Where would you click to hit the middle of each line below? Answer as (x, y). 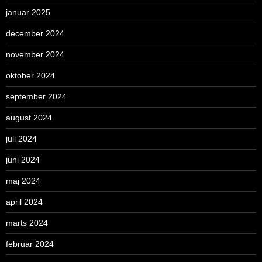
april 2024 (24, 202)
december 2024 (35, 34)
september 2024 (36, 97)
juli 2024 (21, 139)
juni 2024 (23, 160)
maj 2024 (23, 181)
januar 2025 (28, 13)
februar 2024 (30, 244)
